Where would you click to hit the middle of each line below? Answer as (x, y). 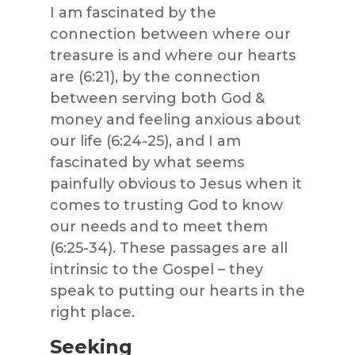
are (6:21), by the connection (155, 76)
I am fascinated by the (133, 12)
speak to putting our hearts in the (177, 290)
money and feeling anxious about (175, 119)
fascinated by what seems (147, 162)
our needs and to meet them (158, 226)
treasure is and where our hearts (172, 55)
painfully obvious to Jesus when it (176, 183)
